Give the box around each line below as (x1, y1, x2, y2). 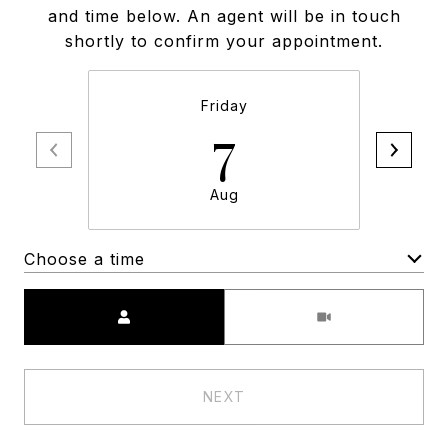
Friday (200, 97, 248, 114)
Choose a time (24, 248, 145, 269)
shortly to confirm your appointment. (65, 31, 383, 51)
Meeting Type (224, 291, 339, 311)
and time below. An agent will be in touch (47, 6, 401, 26)
